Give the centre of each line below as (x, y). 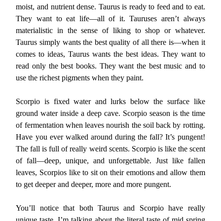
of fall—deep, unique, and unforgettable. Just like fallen (110, 161)
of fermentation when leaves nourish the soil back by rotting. (110, 125)
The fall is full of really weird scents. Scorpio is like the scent (110, 149)
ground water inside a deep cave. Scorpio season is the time (110, 113)
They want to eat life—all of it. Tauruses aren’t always (110, 18)
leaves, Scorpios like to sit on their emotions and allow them (110, 172)
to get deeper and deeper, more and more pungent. (94, 184)
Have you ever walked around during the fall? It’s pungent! (110, 137)
